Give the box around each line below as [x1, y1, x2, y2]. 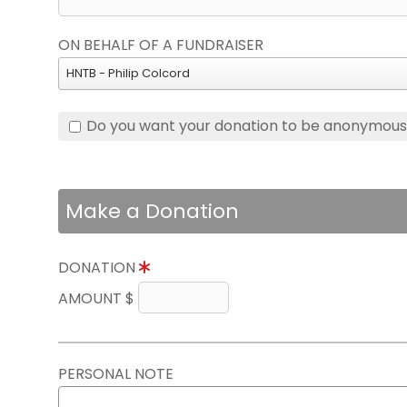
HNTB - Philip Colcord [66, 65, 190, 83]
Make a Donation [65, 197, 239, 226]
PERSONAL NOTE [58, 363, 174, 385]
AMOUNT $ [58, 288, 138, 310]
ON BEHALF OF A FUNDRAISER [58, 35, 263, 56]
